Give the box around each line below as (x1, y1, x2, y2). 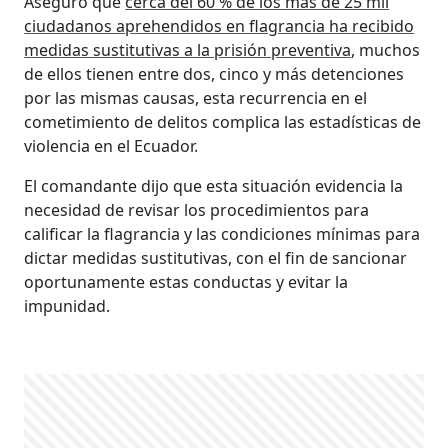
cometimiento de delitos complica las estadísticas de (24, 110, 422, 133)
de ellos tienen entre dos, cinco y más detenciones (24, 62, 405, 85)
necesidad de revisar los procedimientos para (24, 198, 370, 221)
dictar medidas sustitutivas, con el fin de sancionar (24, 246, 408, 269)
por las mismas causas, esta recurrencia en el (24, 86, 368, 109)
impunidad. (24, 294, 111, 317)
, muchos (351, 38, 421, 61)
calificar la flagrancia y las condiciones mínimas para (24, 222, 421, 245)
